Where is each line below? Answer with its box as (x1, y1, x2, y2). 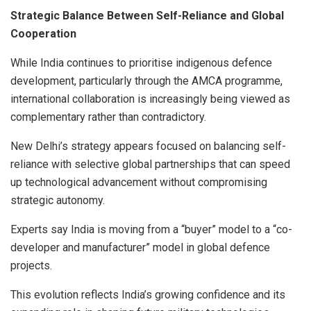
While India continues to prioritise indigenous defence (10, 56, 272, 69)
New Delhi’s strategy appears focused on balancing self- (10, 139, 286, 153)
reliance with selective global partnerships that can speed (10, 157, 290, 171)
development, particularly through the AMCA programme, (10, 74, 283, 87)
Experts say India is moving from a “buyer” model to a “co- (10, 222, 292, 236)
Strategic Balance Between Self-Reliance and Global (10, 8, 284, 22)
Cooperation (10, 26, 76, 40)
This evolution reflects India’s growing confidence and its (10, 287, 285, 301)
